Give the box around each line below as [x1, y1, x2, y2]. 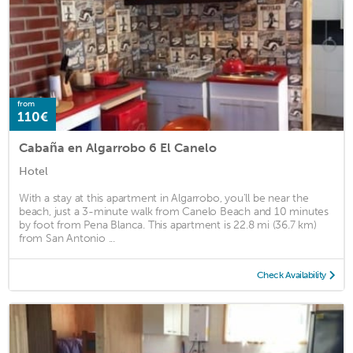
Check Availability [256, 269, 326, 281]
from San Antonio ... [19, 232, 116, 246]
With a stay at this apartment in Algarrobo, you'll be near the [19, 191, 309, 206]
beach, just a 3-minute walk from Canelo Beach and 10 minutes [19, 205, 329, 219]
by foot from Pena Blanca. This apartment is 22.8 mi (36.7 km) [19, 218, 317, 232]
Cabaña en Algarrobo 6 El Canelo [19, 140, 217, 156]
